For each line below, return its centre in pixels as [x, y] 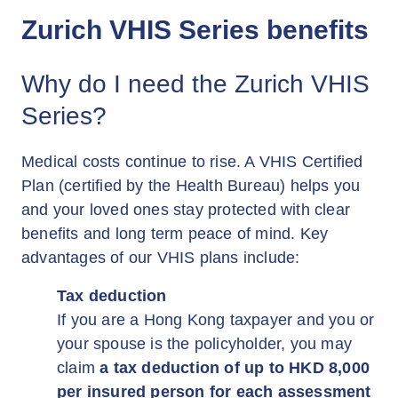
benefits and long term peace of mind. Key [175, 234]
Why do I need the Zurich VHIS [195, 84]
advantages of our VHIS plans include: [161, 258]
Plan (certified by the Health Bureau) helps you [191, 186]
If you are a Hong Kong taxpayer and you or [216, 320]
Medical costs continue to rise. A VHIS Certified [192, 162]
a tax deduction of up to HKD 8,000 [235, 368]
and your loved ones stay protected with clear [186, 210]
